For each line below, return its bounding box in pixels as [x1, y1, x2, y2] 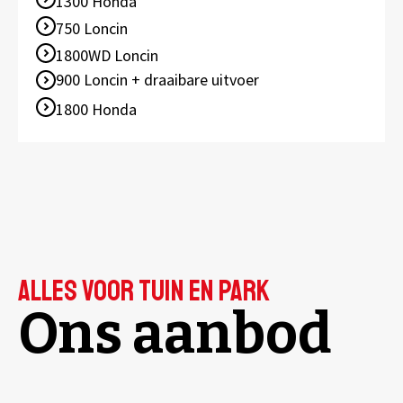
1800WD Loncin [56, 45, 158, 67]
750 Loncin [56, 18, 128, 40]
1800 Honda [56, 99, 137, 121]
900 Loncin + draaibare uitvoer [56, 69, 259, 91]
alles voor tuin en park [18, 273, 270, 310]
